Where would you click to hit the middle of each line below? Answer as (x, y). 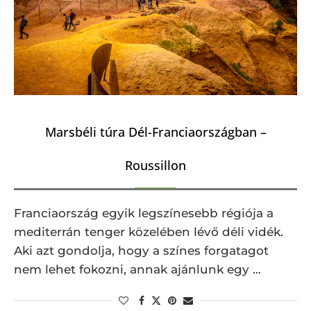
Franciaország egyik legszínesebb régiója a (144, 213)
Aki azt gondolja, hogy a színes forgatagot (141, 250)
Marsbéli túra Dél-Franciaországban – (155, 132)
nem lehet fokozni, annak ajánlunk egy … (137, 269)
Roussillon (155, 165)
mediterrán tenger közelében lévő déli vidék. (149, 232)
